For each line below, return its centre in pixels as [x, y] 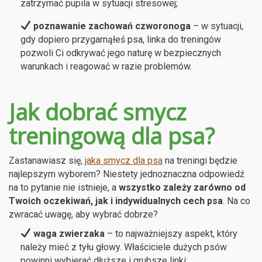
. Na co [237, 201]
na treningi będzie [200, 160]
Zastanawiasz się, [47, 160]
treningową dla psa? [112, 135]
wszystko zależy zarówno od [182, 187]
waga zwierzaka [68, 233]
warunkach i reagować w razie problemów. [106, 66]
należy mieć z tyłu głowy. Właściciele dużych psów [124, 247]
